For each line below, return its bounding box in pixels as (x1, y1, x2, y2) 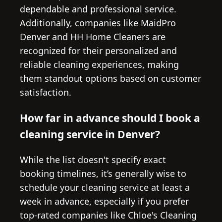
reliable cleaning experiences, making (20, 58, 179, 70)
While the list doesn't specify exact (20, 153, 166, 166)
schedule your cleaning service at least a (20, 181, 190, 193)
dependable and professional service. (20, 2, 176, 15)
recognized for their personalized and (20, 44, 177, 56)
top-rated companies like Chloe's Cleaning (20, 209, 197, 221)
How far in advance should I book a (20, 110, 200, 125)
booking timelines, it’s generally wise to (20, 167, 186, 179)
